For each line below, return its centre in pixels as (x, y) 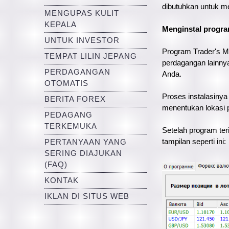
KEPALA (61, 25)
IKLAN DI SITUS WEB (87, 196)
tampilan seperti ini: (194, 142)
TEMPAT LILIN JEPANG (91, 56)
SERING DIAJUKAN (83, 153)
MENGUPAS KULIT (82, 13)
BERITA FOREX (75, 99)
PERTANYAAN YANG (86, 142)
